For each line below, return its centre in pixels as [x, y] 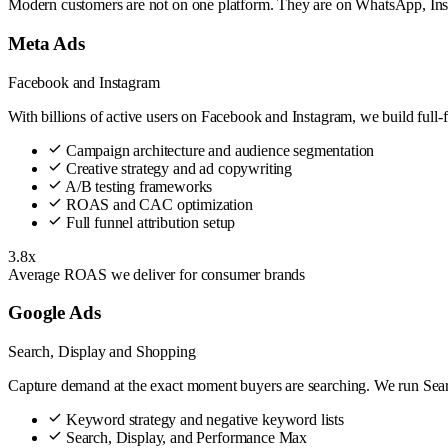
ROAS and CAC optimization [157, 204]
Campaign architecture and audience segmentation [218, 150]
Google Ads [54, 313]
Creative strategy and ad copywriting [177, 168]
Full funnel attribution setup [149, 222]
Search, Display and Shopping [102, 352]
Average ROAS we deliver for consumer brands [157, 274]
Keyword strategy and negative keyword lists [203, 420]
